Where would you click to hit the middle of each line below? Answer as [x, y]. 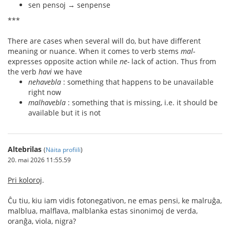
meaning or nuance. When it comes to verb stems [94, 51]
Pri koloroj [25, 180]
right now [45, 92]
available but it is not [64, 113]
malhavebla [47, 103]
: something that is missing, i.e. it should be [142, 103]
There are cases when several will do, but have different [104, 41]
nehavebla [45, 82]
